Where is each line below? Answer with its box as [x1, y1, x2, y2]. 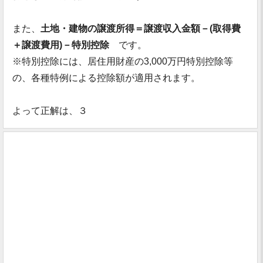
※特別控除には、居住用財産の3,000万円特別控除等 [12, 56, 233, 66]
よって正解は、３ [12, 106, 87, 116]
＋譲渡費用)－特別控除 [12, 40, 109, 50]
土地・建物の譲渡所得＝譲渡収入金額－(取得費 [41, 23, 241, 33]
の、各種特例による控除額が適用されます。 [12, 73, 200, 83]
